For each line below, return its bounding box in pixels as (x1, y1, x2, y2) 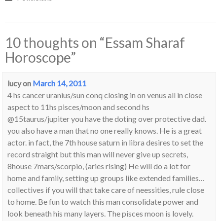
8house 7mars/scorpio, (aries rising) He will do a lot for (7, 161, 191, 171)
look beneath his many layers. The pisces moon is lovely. (7, 209, 194, 219)
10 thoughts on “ (5, 34, 105, 51)
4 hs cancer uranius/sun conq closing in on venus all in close (7, 90, 203, 100)
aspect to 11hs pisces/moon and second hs (7, 102, 150, 112)
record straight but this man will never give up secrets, (7, 149, 188, 159)
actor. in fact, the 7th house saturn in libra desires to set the (7, 138, 204, 147)
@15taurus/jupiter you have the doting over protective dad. (7, 114, 207, 124)
